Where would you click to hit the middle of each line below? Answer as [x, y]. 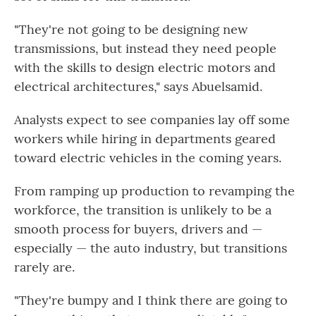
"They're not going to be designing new [131, 29]
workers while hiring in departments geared [145, 139]
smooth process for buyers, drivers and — [138, 229]
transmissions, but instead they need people [145, 48]
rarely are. [44, 267]
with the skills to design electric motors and [145, 67]
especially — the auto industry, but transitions [151, 248]
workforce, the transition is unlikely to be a [143, 210]
